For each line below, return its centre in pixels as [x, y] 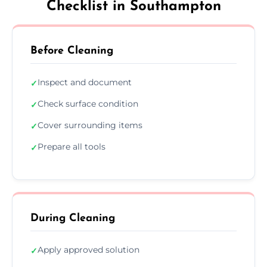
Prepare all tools [72, 146]
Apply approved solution [89, 249]
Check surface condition [88, 103]
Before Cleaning [72, 51]
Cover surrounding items [90, 125]
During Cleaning [73, 218]
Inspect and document [85, 82]
